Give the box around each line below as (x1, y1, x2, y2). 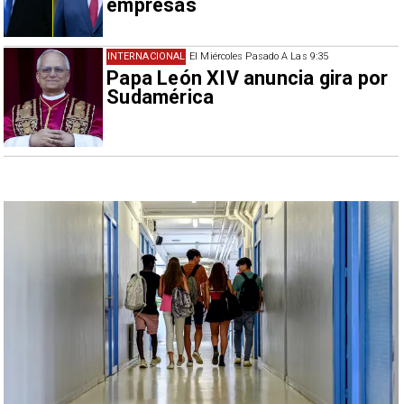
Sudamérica (106, 85, 215, 108)
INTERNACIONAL (106, 50, 186, 62)
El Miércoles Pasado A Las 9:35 (189, 50, 329, 62)
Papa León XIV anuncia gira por (106, 66, 389, 89)
